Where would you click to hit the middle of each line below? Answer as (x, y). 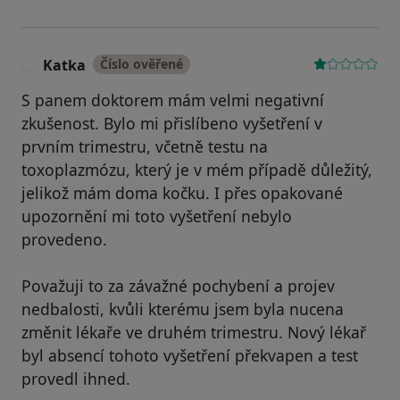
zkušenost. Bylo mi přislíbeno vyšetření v (172, 123)
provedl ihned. (76, 378)
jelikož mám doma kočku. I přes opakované (182, 192)
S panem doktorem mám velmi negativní (173, 100)
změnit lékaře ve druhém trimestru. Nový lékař (194, 332)
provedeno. (64, 239)
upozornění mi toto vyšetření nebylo (157, 216)
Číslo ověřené (142, 63)
